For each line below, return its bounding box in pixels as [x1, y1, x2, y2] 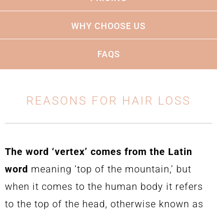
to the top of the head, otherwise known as [5, 198, 203, 210]
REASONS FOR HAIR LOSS [26, 94, 191, 108]
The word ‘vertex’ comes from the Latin [5, 146, 192, 157]
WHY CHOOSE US [71, 21, 146, 31]
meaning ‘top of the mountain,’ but [28, 163, 191, 175]
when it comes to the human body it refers [5, 181, 203, 192]
